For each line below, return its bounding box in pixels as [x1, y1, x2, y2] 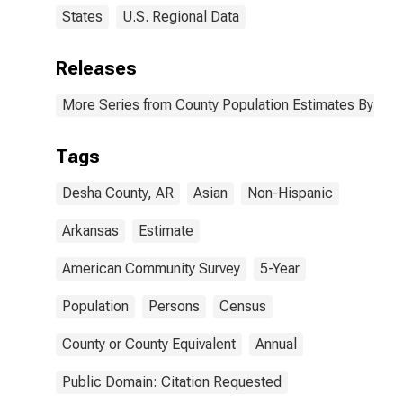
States [62, 8, 103, 25]
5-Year [260, 260, 300, 277]
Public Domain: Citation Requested [62, 373, 282, 390]
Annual [255, 336, 297, 353]
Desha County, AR [62, 184, 174, 201]
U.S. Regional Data [122, 8, 239, 25]
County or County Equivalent [62, 336, 236, 353]
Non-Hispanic [247, 184, 333, 201]
